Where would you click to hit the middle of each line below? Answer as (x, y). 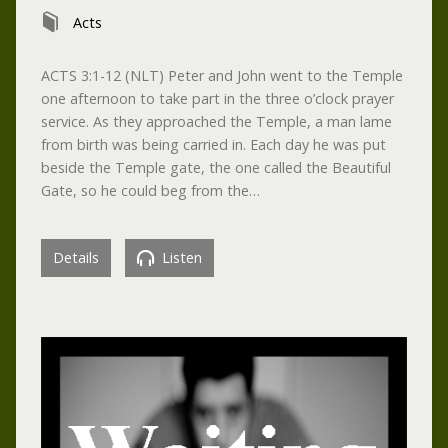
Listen (179, 258)
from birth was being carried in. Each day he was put (213, 145)
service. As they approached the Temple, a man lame (216, 122)
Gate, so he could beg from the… (150, 191)
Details (75, 258)
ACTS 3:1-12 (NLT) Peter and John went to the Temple (221, 76)
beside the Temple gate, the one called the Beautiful (215, 168)
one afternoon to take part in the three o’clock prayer (217, 99)
